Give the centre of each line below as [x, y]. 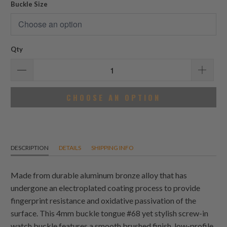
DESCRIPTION [30, 148]
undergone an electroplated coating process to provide [106, 188]
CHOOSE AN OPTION [113, 98]
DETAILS [70, 148]
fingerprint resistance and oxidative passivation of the [104, 201]
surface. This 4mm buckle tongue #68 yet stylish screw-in [110, 213]
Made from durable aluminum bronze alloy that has [99, 175]
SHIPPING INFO [113, 148]
